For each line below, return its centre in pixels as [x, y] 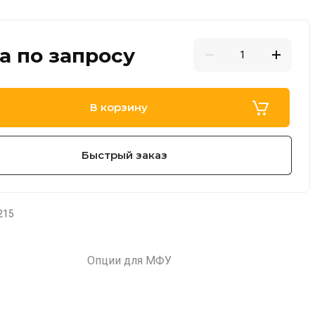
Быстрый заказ [124, 155]
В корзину [118, 107]
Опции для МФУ [129, 260]
